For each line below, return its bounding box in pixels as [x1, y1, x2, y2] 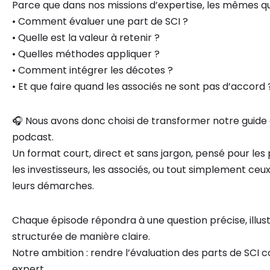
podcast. [12, 130, 54, 144]
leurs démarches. [12, 179, 94, 193]
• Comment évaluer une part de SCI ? [12, 14, 188, 28]
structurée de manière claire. [12, 230, 150, 243]
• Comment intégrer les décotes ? [12, 63, 173, 77]
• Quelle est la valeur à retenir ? [12, 31, 160, 45]
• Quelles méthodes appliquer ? [12, 47, 160, 61]
